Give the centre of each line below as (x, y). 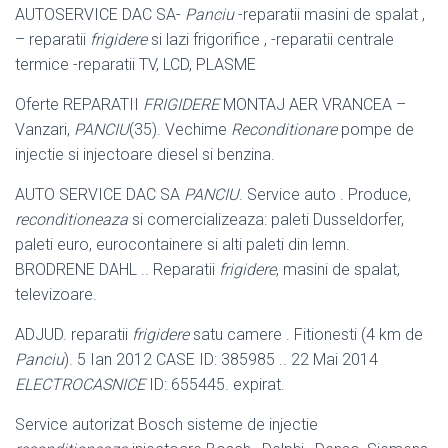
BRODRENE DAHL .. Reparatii (117, 269)
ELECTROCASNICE (80, 384)
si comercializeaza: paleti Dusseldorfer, (266, 219)
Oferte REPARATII (79, 104)
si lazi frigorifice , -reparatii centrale (270, 39)
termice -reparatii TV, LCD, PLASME (135, 64)
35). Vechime (182, 129)
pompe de (375, 129)
